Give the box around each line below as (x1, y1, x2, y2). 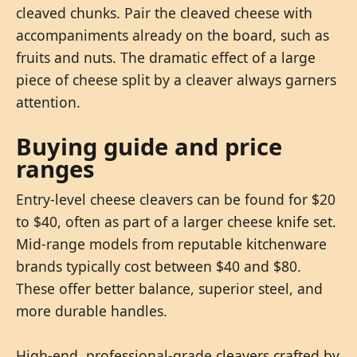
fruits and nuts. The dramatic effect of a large (16, 47, 316, 67)
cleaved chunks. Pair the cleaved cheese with (16, 2, 312, 22)
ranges (16, 152, 95, 185)
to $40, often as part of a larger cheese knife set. (16, 211, 336, 231)
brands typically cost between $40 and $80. (16, 256, 301, 276)
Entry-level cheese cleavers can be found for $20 (16, 189, 335, 209)
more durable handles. (16, 300, 167, 320)
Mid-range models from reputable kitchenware (16, 233, 327, 253)
